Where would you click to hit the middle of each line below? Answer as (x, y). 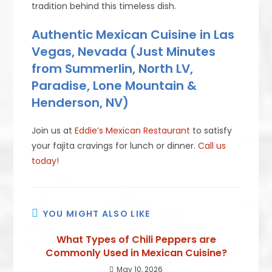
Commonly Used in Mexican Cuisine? (136, 253)
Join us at (53, 130)
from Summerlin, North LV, (113, 68)
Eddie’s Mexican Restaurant (133, 130)
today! (46, 161)
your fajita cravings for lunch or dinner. (115, 145)
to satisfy (211, 130)
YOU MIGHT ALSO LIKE (97, 213)
